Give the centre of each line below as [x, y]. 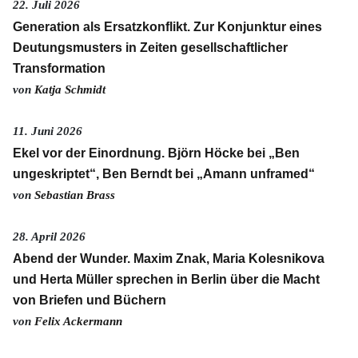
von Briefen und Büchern [89, 300]
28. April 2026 [49, 236]
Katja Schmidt [70, 89]
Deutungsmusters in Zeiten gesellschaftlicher [150, 47]
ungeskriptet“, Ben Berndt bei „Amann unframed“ [164, 173]
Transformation [59, 68]
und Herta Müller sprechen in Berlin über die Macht [166, 279]
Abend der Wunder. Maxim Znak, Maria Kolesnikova [169, 258]
